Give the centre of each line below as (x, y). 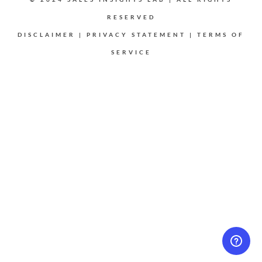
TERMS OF (221, 35)
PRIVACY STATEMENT (136, 35)
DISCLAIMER (46, 35)
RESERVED (131, 17)
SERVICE (131, 52)
